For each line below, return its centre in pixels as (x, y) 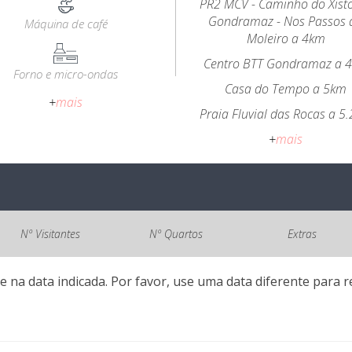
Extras (302, 234)
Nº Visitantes (50, 234)
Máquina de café (66, 24)
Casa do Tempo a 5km (286, 89)
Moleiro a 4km (286, 38)
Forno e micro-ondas (66, 74)
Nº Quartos (176, 234)
